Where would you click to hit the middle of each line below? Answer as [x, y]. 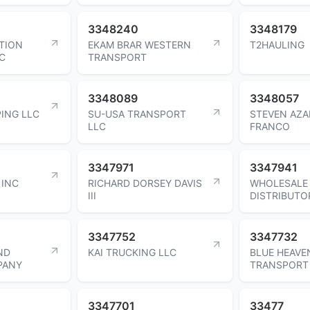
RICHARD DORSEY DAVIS [145, 183]
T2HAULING [277, 44]
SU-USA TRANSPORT [137, 113]
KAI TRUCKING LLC [132, 252]
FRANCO [270, 126]
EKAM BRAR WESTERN [139, 44]
